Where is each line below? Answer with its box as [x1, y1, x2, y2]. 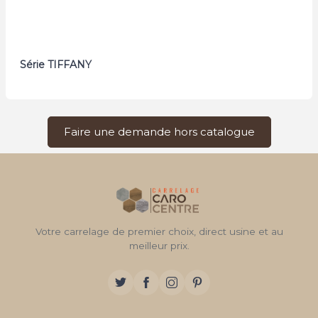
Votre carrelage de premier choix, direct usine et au [35, 225, 283, 237]
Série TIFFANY [20, 57, 92, 71]
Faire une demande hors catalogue [63, 124, 255, 138]
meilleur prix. [128, 239, 190, 251]
